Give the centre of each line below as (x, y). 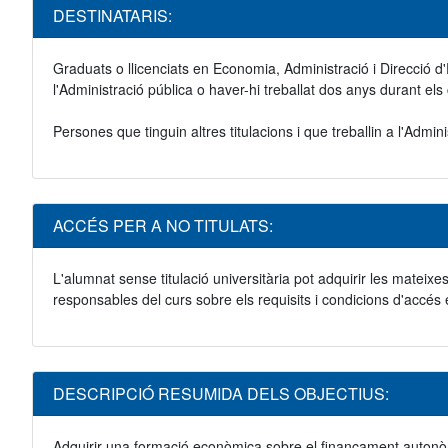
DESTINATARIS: (112, 16)
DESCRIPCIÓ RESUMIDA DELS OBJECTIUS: (221, 394)
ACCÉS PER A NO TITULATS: (163, 226)
